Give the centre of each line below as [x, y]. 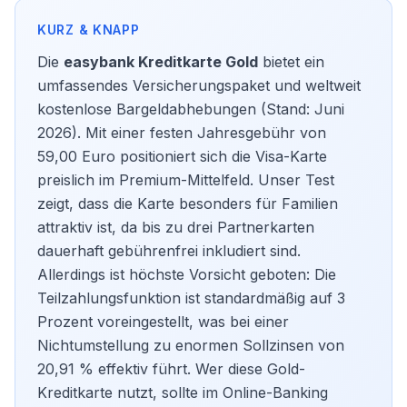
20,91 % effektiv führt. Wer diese [152, 369]
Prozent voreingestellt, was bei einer [163, 322]
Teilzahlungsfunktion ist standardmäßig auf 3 [191, 298]
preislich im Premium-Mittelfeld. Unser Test [186, 180]
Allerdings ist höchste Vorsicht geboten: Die [187, 274]
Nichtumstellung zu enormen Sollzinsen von [191, 345]
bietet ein [291, 62]
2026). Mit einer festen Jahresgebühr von [182, 133]
